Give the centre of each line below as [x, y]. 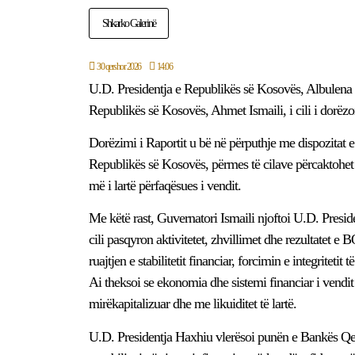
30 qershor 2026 [119, 66]
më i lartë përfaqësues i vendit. [165, 185]
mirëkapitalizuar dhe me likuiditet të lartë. [193, 304]
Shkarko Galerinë [129, 23]
